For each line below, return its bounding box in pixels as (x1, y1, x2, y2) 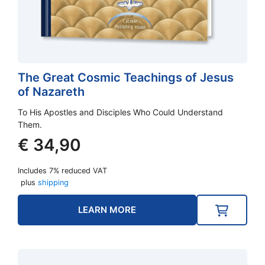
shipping (38, 177, 69, 187)
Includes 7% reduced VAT (18, 166, 107, 175)
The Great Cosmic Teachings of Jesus (18, 70, 234, 85)
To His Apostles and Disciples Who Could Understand (18, 106, 223, 117)
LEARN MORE (78, 203, 137, 215)
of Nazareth (18, 84, 85, 99)
